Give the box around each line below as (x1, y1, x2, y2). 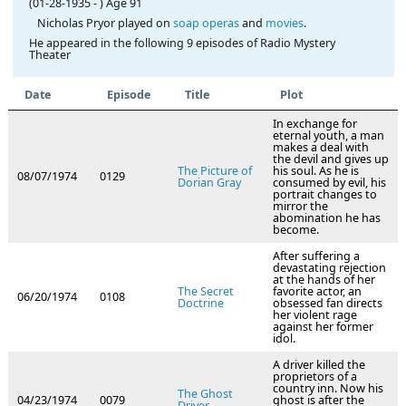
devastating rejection (273, 260, 386, 276)
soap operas (172, 14, 239, 31)
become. (273, 222, 319, 238)
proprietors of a (273, 369, 357, 385)
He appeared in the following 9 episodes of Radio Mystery (28, 34, 335, 51)
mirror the (273, 198, 328, 215)
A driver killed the (273, 357, 365, 373)
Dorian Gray (178, 175, 241, 191)
